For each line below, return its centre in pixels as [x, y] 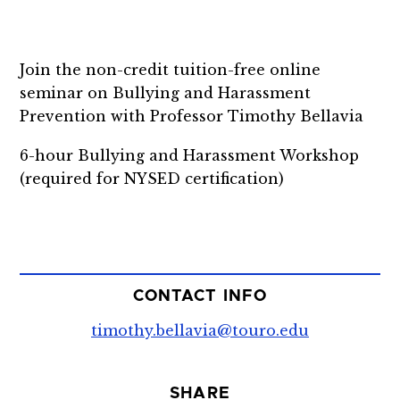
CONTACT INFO [200, 297]
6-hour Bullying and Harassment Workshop [190, 155]
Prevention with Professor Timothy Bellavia [192, 116]
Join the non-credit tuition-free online [171, 70]
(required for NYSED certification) [152, 178]
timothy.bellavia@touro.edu [200, 331]
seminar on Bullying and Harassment [166, 93]
